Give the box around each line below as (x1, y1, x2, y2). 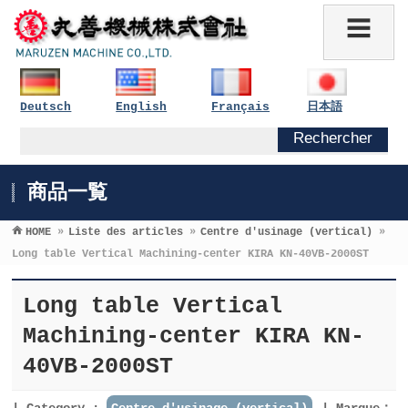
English (116, 99, 168, 114)
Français (211, 99, 270, 114)
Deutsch (20, 99, 72, 114)
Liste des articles (68, 225, 184, 239)
